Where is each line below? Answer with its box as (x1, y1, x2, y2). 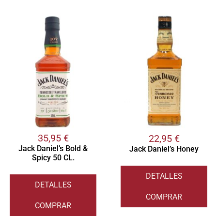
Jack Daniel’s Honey (129, 144, 199, 154)
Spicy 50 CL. (31, 153, 75, 163)
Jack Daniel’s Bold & (18, 144, 88, 154)
